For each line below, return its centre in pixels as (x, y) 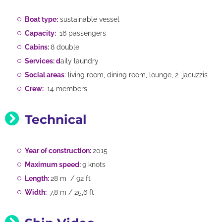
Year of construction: (59, 151)
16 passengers (82, 33)
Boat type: (41, 19)
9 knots (95, 165)
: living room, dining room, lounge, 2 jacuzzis (136, 75)
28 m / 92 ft (71, 178)
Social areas (45, 75)
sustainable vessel (89, 19)
